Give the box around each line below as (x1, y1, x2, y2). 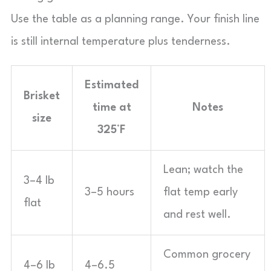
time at (92, 102, 131, 113)
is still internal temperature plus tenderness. (11, 36, 230, 47)
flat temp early (163, 187, 238, 198)
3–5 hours (85, 187, 134, 198)
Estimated (85, 80, 139, 91)
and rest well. (163, 209, 231, 220)
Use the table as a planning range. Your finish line (11, 14, 260, 25)
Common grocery (163, 249, 250, 260)
